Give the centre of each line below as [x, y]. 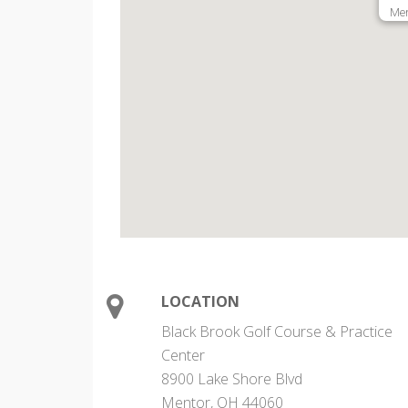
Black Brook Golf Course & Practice [277, 331]
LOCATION [200, 301]
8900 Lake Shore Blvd [232, 379]
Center [183, 355]
